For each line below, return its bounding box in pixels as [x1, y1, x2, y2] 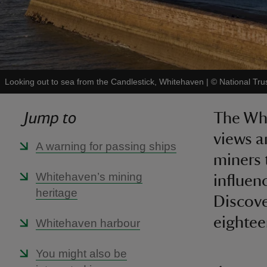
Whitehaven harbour [36, 217, 140, 229]
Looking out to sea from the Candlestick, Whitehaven [5, 77, 204, 86]
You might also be [36, 247, 127, 260]
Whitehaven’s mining [36, 170, 142, 183]
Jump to [24, 110, 76, 126]
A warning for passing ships [36, 140, 176, 153]
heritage [36, 187, 77, 199]
